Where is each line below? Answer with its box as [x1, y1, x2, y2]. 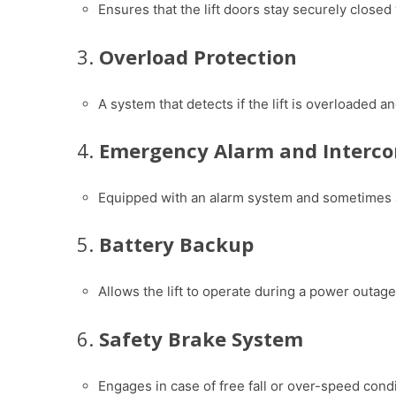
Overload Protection [99, 42, 297, 70]
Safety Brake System [99, 324, 303, 352]
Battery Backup [99, 231, 254, 258]
